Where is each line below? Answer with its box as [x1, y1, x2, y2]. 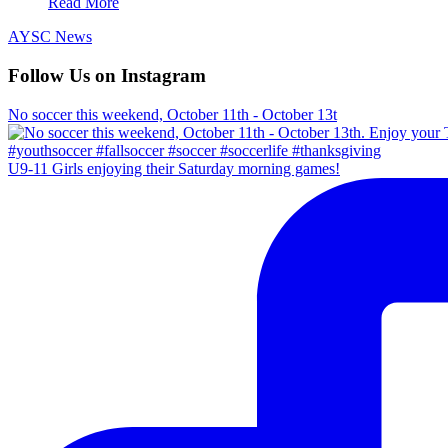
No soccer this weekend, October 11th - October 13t [8, 105, 337, 123]
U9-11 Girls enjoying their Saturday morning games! [8, 159, 340, 177]
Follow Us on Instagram [8, 64, 206, 86]
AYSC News [8, 28, 92, 46]
